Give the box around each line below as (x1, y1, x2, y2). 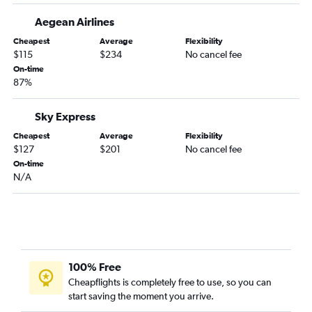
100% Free (68, 260, 121, 274)
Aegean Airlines (35, 15, 114, 29)
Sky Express (35, 110, 95, 123)
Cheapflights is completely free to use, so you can (68, 276, 272, 288)
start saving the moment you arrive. (68, 290, 214, 302)
